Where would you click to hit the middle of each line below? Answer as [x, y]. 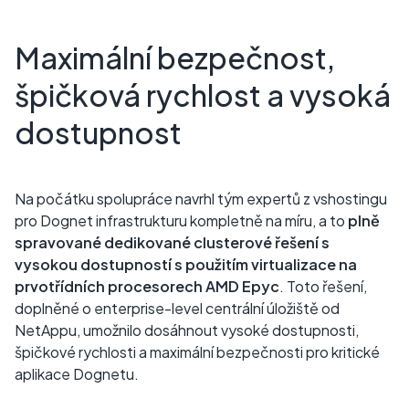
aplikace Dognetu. [77, 374]
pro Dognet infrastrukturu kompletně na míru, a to [181, 221]
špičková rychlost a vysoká [203, 95]
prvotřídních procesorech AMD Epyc [147, 287]
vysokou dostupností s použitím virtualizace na [186, 265]
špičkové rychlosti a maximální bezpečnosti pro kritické [197, 352]
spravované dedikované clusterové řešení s [172, 243]
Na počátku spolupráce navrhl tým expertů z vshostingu [201, 199]
